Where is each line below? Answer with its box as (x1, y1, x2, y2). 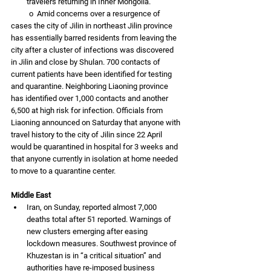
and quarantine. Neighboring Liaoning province (11, 81, 170, 91)
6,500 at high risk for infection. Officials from (11, 105, 165, 115)
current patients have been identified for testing (11, 69, 174, 79)
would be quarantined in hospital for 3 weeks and (11, 142, 180, 151)
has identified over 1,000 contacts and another (11, 93, 170, 103)
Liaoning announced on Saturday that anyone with (11, 117, 182, 127)
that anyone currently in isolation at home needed (11, 154, 180, 163)
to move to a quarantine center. (11, 166, 116, 175)
